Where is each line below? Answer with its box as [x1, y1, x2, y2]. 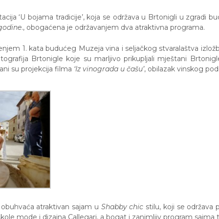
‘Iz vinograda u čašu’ [74, 65, 144, 74]
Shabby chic [101, 202, 144, 212]
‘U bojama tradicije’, [19, 12, 87, 22]
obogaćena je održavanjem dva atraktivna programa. [24, 22, 205, 32]
